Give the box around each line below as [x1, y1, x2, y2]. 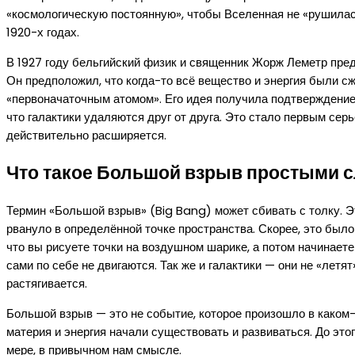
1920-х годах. [6, 24, 79, 41]
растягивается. [6, 274, 87, 292]
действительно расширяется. [6, 127, 166, 144]
